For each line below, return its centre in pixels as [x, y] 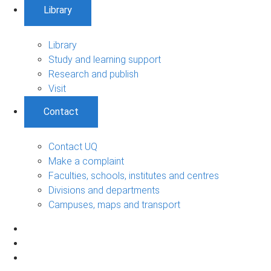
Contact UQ [73, 146]
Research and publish [93, 74]
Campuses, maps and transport [114, 204]
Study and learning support [105, 59]
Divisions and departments [104, 190]
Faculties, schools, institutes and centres [134, 175]
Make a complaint [86, 161]
